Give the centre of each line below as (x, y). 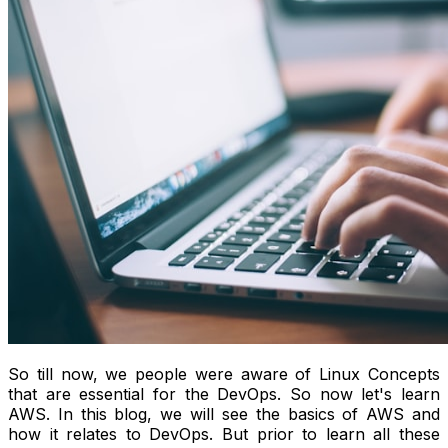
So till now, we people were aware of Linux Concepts (224, 373)
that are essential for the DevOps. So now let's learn (224, 393)
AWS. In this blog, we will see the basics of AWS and (224, 413)
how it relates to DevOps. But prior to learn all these (224, 433)
